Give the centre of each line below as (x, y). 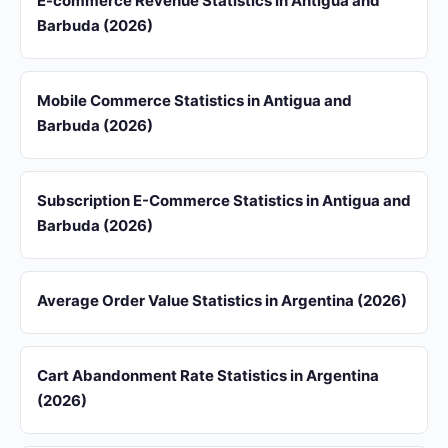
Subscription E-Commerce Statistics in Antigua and (224, 200)
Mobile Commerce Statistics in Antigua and (194, 100)
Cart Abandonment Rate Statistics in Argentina (208, 375)
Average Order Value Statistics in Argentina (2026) (222, 300)
